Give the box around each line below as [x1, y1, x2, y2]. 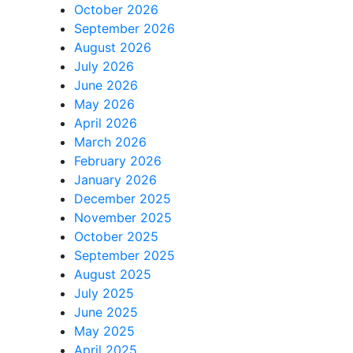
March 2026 [73, 134, 147, 150]
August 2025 [73, 266, 151, 282]
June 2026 [73, 77, 138, 93]
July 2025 [73, 285, 134, 301]
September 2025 [73, 247, 175, 263]
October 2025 [73, 229, 158, 244]
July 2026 [73, 58, 134, 74]
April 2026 [73, 115, 137, 131]
